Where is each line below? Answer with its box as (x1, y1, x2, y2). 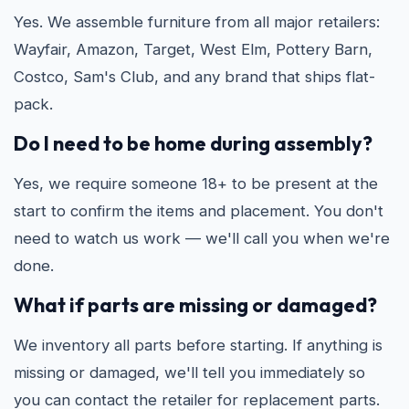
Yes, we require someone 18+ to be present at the (14, 174, 378, 193)
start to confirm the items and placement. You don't (14, 202, 383, 220)
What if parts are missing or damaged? (14, 292, 377, 318)
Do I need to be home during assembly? (14, 131, 372, 156)
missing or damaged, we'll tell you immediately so (14, 363, 365, 382)
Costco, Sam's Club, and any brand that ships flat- (14, 68, 375, 86)
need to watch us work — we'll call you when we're (14, 229, 390, 247)
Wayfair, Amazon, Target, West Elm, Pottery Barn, (14, 40, 372, 58)
